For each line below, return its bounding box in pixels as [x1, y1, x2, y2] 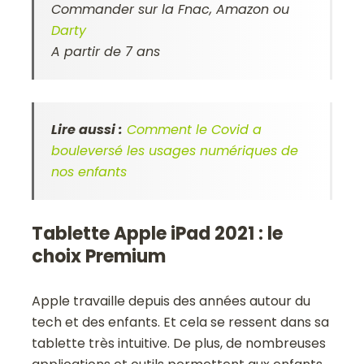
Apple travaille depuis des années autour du [32, 291, 311, 310]
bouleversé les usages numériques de [51, 141, 299, 160]
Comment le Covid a [127, 119, 262, 139]
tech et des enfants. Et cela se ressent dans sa [32, 312, 330, 331]
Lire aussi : [51, 119, 123, 139]
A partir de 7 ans [51, 41, 161, 61]
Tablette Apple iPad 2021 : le [32, 220, 284, 246]
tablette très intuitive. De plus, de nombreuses [32, 333, 327, 353]
